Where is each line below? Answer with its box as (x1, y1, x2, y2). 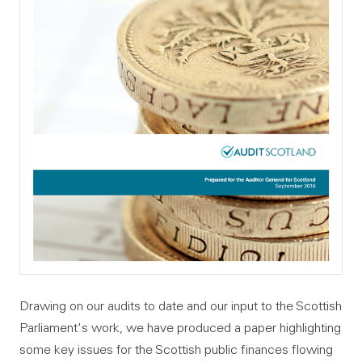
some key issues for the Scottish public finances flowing (19, 341, 333, 358)
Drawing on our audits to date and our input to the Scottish (19, 297, 342, 314)
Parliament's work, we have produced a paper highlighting (19, 319, 341, 336)
